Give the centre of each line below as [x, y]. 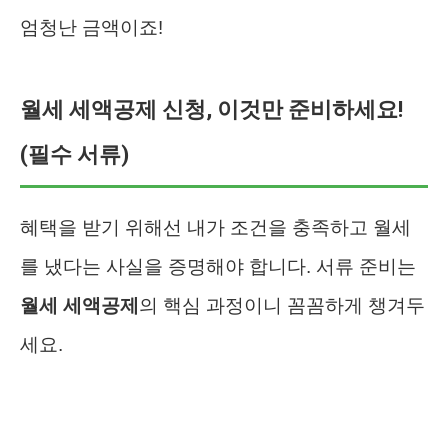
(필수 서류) [74, 154]
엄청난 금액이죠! [91, 27]
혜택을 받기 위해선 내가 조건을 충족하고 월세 [215, 227]
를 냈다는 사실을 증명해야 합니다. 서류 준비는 [218, 266]
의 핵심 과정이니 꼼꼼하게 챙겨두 [282, 305]
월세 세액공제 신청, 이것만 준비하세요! [211, 109]
